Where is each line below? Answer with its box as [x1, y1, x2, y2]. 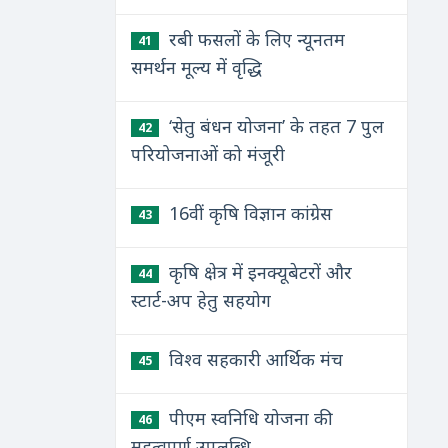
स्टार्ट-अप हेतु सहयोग [130, 288, 271, 312]
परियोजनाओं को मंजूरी [130, 142, 285, 166]
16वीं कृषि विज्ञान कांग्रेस [163, 201, 332, 225]
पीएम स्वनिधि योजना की [163, 406, 333, 430]
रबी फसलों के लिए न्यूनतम [163, 27, 345, 51]
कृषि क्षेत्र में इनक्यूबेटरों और [163, 260, 352, 284]
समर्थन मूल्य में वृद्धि [130, 55, 262, 79]
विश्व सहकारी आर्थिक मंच [163, 347, 343, 371]
